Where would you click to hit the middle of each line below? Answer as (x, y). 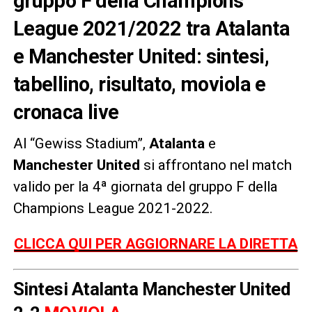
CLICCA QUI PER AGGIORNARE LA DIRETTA (156, 243)
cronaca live (66, 112)
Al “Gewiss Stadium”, (81, 143)
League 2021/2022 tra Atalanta (151, 28)
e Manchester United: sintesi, (141, 56)
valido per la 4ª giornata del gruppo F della (145, 186)
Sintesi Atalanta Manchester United (151, 289)
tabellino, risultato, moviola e (139, 84)
